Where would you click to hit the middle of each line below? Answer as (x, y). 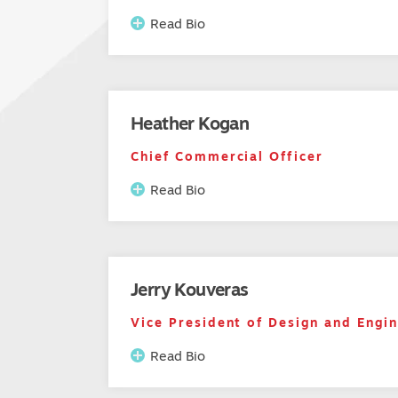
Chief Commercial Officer (227, 157)
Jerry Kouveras (190, 290)
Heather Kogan (190, 123)
